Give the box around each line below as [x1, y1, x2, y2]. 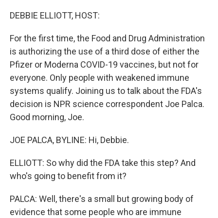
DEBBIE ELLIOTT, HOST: [10, 10, 100, 20]
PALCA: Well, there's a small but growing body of [10, 194, 194, 204]
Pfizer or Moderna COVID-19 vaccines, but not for [10, 59, 199, 70]
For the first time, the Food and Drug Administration [10, 33, 205, 43]
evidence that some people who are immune [10, 207, 182, 217]
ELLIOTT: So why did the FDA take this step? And [10, 158, 196, 168]
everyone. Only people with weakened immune [10, 73, 189, 83]
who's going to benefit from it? [10, 171, 127, 181]
